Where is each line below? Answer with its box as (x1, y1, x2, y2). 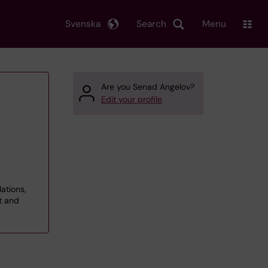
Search (136, 17, 166, 30)
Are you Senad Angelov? (101, 81, 194, 92)
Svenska (65, 17, 100, 30)
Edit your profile (101, 94, 162, 105)
